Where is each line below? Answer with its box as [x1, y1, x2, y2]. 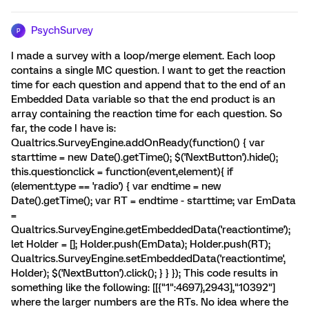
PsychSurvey [31, 24, 93, 37]
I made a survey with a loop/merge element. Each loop [11, 50, 275, 62]
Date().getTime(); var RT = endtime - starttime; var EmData [11, 195, 296, 207]
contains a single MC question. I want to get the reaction [11, 64, 286, 77]
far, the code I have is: [11, 122, 116, 134]
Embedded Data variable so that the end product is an [11, 93, 275, 106]
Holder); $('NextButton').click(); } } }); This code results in [11, 267, 278, 279]
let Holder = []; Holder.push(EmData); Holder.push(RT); [11, 238, 270, 250]
